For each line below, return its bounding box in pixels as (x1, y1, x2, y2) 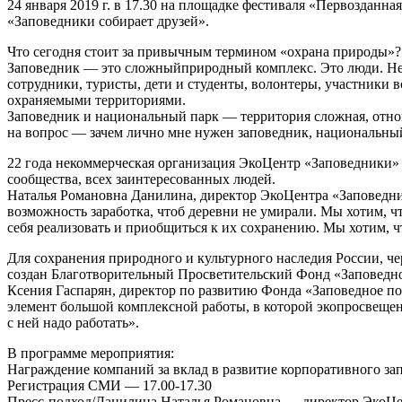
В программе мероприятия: (7, 345, 174, 362)
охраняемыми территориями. (7, 92, 186, 109)
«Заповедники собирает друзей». (7, 13, 209, 30)
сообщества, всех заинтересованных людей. (7, 171, 275, 188)
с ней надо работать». (7, 315, 139, 331)
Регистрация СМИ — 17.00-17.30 (7, 378, 212, 394)
